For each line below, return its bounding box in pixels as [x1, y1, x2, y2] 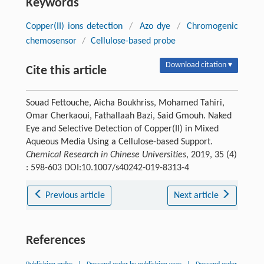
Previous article [45, 191, 105, 201]
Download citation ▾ [166, 61, 233, 70]
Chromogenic [187, 22, 239, 32]
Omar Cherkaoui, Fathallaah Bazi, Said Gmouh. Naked [25, 111, 232, 121]
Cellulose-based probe [90, 37, 176, 47]
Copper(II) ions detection [25, 22, 123, 32]
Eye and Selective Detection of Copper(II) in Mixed [25, 124, 219, 134]
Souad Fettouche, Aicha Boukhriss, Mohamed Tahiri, [25, 98, 225, 108]
